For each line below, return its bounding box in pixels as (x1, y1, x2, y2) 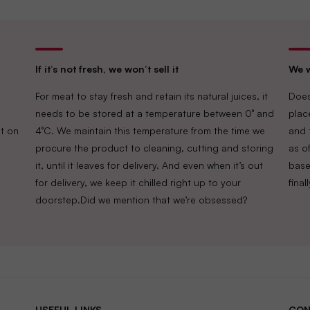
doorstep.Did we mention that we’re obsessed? (35, 194, 247, 206)
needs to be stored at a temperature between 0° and (35, 107, 274, 119)
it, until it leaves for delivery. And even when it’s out (35, 159, 263, 171)
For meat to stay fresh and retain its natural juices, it (35, 90, 268, 102)
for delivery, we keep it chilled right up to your (35, 176, 241, 188)
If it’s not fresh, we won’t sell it (35, 63, 179, 75)
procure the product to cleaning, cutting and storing (35, 142, 273, 154)
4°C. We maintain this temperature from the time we (35, 125, 265, 136)
